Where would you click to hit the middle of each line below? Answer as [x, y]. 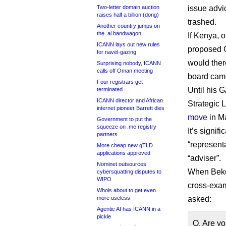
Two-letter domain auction [128, 7]
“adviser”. [204, 158]
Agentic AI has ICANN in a [129, 209]
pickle [104, 216]
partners [107, 134]
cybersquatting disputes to [129, 172]
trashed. [202, 22]
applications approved [124, 153]
